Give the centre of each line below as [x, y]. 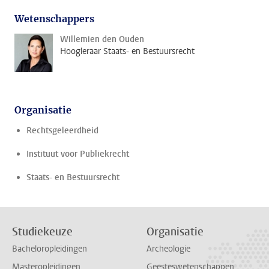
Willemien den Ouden [102, 39]
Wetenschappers [54, 19]
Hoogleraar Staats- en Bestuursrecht [127, 51]
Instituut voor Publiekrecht [78, 154]
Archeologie [168, 249]
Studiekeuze [42, 232]
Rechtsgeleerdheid [62, 131]
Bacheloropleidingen [50, 249]
